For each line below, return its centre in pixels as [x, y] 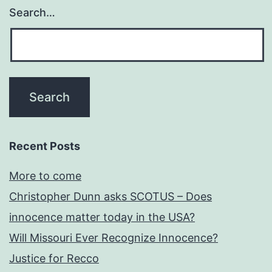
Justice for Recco [54, 259]
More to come [45, 176]
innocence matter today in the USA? [102, 217]
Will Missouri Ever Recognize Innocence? [114, 238]
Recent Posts [45, 146]
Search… [32, 13]
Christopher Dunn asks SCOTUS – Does [110, 197]
